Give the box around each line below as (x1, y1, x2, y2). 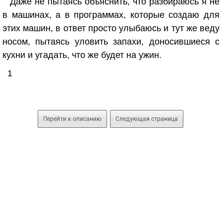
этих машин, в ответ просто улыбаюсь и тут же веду (2, 23, 220, 33)
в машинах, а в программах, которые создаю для (2, 10, 220, 20)
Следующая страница (115, 115, 178, 122)
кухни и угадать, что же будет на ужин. (2, 50, 162, 60)
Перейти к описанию (43, 115, 102, 122)
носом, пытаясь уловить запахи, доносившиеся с (2, 37, 220, 47)
